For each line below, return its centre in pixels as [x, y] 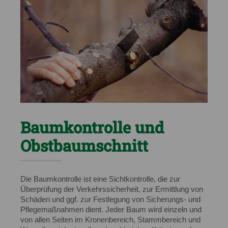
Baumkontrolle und [92, 127]
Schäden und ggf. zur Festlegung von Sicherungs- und [110, 199]
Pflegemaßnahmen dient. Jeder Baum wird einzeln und [111, 209]
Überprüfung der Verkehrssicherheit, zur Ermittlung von [112, 189]
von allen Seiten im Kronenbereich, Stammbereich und [110, 220]
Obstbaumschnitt [84, 145]
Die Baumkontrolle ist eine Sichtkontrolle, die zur [100, 179]
